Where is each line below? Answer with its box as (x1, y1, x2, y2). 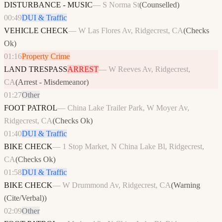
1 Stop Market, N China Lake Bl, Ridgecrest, (62, 142, 204, 151)
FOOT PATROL (4, 104, 57, 112)
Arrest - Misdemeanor (18, 78, 86, 87)
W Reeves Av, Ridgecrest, (109, 65, 190, 74)
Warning (173, 181, 200, 190)
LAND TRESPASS (4, 65, 67, 74)
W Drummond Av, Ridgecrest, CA (62, 181, 171, 190)
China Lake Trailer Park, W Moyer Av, (67, 104, 189, 112)
